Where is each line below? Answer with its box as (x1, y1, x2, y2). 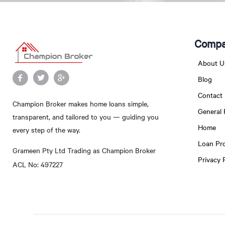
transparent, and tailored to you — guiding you (13, 112, 159, 122)
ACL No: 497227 (13, 159, 63, 169)
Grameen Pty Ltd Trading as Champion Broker (13, 145, 156, 155)
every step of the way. (13, 125, 80, 135)
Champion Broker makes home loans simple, (13, 99, 149, 109)
